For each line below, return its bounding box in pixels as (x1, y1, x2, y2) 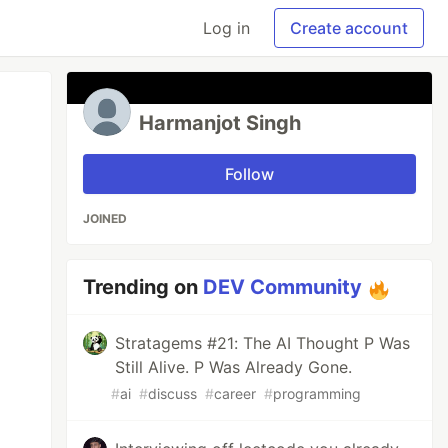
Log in (203, 18, 250, 38)
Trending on (83, 275, 204, 299)
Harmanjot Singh (139, 111, 302, 135)
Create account (290, 18, 408, 38)
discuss (148, 385, 198, 402)
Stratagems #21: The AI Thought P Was (115, 333, 411, 353)
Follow (225, 164, 275, 184)
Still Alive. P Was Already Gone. (115, 357, 353, 377)
